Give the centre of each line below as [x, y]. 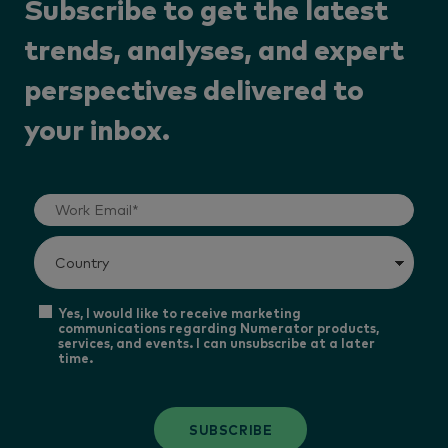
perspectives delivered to [194, 91]
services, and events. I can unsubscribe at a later [217, 342]
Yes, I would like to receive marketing [180, 312]
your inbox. [97, 131]
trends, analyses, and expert [214, 51]
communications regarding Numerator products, [219, 327]
